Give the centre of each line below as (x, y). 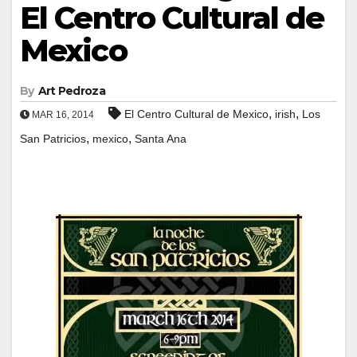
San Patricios (53, 138)
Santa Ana (161, 138)
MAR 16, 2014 (62, 114)
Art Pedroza (71, 90)
